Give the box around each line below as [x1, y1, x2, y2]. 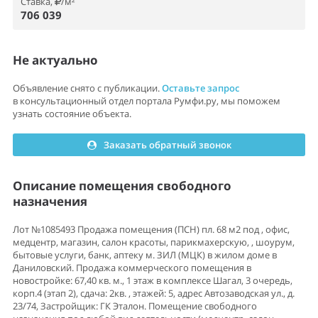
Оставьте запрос [162, 82, 239, 94]
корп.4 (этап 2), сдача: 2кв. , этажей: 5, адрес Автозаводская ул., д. [13, 287, 295, 300]
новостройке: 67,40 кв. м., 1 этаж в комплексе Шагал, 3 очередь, [13, 274, 292, 287]
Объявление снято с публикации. [13, 82, 162, 94]
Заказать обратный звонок [103, 138, 231, 151]
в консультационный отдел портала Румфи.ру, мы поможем [13, 94, 280, 107]
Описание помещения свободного [13, 177, 231, 194]
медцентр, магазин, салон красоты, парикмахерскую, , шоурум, [13, 236, 295, 248]
